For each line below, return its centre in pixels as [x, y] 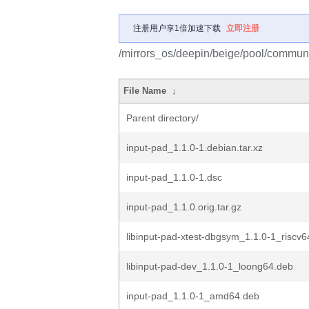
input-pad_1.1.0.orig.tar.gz [184, 207]
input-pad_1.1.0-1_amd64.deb [193, 296]
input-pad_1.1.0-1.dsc [174, 177]
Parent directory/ [162, 118]
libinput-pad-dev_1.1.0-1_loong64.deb [210, 266]
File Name [145, 91]
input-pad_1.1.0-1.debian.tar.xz [195, 148]
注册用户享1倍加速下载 [177, 28]
